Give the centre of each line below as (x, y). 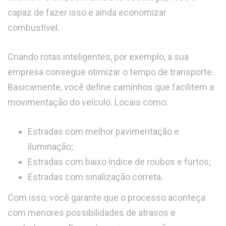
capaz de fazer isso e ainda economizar (87, 13)
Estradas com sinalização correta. (95, 177)
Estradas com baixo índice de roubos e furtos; (119, 162)
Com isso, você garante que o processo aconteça (106, 198)
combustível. (34, 28)
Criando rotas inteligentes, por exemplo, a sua (98, 57)
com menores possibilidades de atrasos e (92, 213)
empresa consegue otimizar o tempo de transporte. (111, 72)
